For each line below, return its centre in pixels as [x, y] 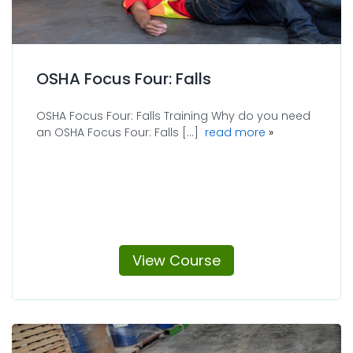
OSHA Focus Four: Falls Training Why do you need [173, 115]
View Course [176, 260]
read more [235, 132]
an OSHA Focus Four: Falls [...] [121, 132]
